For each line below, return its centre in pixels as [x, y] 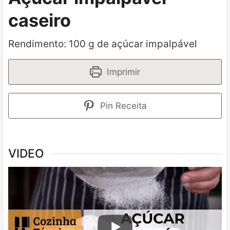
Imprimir [122, 72]
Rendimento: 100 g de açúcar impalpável [103, 44]
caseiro [40, 21]
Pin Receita [122, 106]
